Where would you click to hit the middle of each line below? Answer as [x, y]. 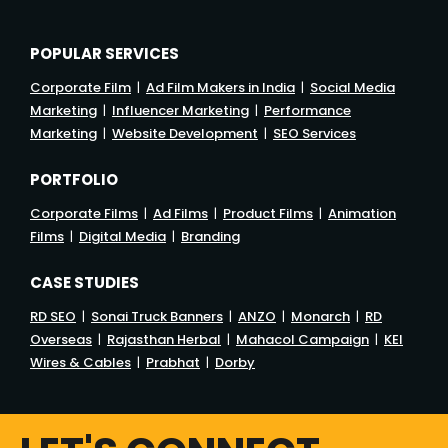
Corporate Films [84, 213]
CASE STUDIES [84, 282]
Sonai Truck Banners [157, 316]
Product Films [268, 213]
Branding [210, 236]
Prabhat [173, 362]
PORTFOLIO [74, 179]
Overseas [61, 339]
